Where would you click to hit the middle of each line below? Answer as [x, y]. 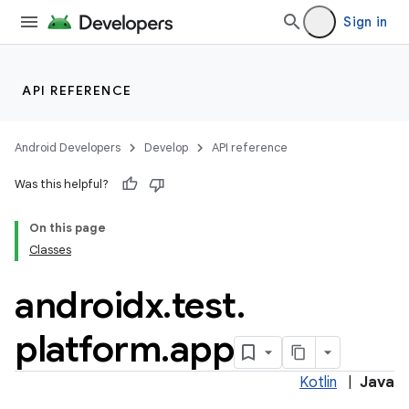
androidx [89, 305]
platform [88, 349]
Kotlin [318, 383]
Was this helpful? [62, 184]
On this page [68, 228]
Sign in [365, 22]
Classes [50, 250]
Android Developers [68, 147]
